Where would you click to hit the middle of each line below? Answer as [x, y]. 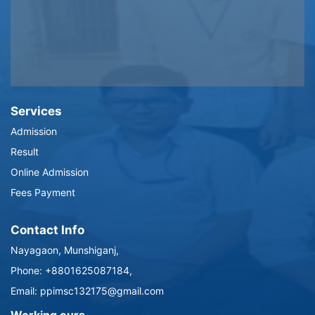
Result [25, 152]
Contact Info [47, 230]
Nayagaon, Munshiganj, [65, 250]
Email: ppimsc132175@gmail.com [87, 291]
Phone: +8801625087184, [71, 271]
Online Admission [50, 172]
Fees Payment [43, 193]
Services [36, 111]
